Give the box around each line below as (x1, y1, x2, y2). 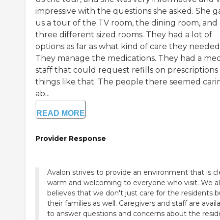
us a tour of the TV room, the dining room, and (35, 18, 218, 28)
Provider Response (35, 134, 106, 143)
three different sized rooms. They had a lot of (35, 30, 212, 40)
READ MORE (36, 109, 85, 118)
